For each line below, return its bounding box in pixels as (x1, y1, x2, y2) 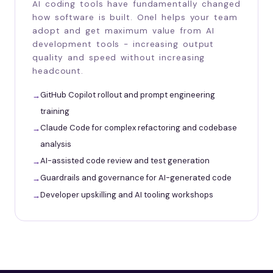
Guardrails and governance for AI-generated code (40, 172, 232, 183)
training (40, 105, 69, 116)
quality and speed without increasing (32, 52, 205, 63)
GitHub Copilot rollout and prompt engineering (40, 89, 215, 100)
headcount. (32, 65, 84, 76)
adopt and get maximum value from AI (32, 25, 214, 36)
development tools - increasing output (32, 38, 214, 49)
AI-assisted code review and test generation (40, 155, 210, 166)
